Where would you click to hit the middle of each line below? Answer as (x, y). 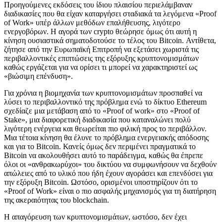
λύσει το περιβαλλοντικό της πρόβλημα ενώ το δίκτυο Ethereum (105, 102)
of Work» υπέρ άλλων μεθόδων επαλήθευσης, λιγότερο (92, 22)
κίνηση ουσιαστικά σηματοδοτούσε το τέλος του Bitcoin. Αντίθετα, (110, 40)
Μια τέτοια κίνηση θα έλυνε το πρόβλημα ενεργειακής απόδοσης (106, 137)
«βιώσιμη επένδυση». (38, 76)
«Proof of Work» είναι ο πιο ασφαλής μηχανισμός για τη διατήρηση (110, 191)
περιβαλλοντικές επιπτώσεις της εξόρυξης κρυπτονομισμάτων (101, 58)
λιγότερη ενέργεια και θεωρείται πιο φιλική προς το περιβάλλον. (105, 128)
